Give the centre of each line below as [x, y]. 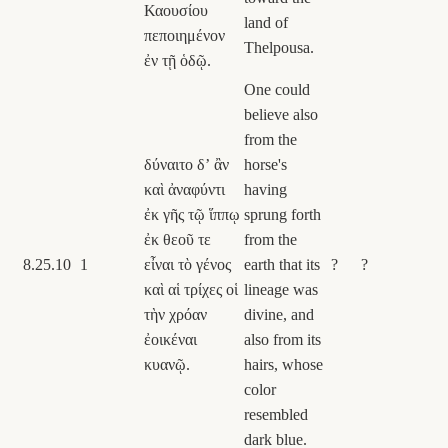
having [265, 189]
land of [266, 22]
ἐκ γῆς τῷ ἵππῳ [192, 214]
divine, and [279, 314]
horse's [265, 164]
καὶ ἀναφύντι [184, 189]
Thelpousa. [279, 47]
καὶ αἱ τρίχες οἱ [191, 289]
